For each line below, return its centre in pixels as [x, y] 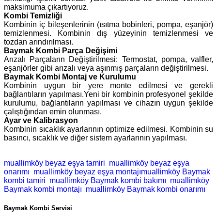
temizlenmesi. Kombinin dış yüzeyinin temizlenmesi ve [108, 33]
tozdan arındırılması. [39, 42]
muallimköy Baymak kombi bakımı [107, 181]
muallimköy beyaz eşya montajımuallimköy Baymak [121, 172]
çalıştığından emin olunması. [53, 112]
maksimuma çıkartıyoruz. [46, 7]
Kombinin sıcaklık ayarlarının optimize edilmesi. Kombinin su [108, 129]
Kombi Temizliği [33, 16]
